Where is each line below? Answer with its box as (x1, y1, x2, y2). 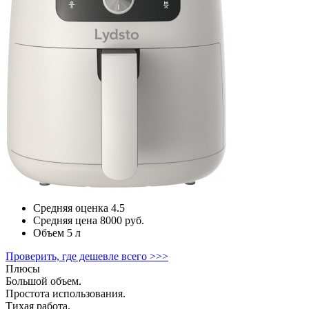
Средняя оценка (33, 202, 108, 215)
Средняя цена (33, 215, 97, 227)
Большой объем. (6, 275, 81, 288)
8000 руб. (97, 215, 144, 227)
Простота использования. (6, 288, 126, 300)
